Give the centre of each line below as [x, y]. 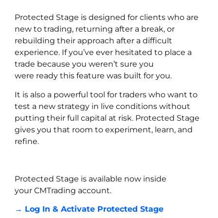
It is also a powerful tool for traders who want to [106, 94]
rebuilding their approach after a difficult [93, 41]
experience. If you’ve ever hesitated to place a [103, 53]
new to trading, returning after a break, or [95, 29]
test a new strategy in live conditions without [102, 106]
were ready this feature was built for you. [93, 76]
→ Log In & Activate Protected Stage [89, 209]
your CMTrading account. [63, 190]
